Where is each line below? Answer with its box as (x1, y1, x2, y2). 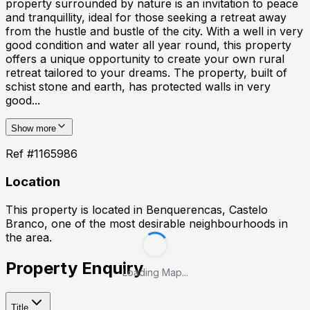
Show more (11, 123, 56, 134)
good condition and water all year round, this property (6, 38, 291, 53)
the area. (6, 230, 52, 244)
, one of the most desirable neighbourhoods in (44, 216, 288, 230)
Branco (6, 216, 44, 230)
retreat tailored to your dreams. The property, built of (6, 66, 287, 80)
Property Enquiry (6, 257, 143, 278)
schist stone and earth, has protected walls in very (6, 80, 271, 94)
